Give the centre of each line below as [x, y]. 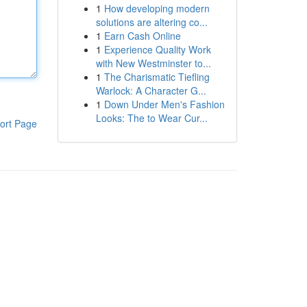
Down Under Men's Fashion [164, 104]
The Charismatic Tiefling [157, 77]
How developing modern [157, 8]
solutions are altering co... [151, 22]
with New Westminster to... [153, 63]
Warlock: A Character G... [151, 90]
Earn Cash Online [142, 36]
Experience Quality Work [157, 49]
